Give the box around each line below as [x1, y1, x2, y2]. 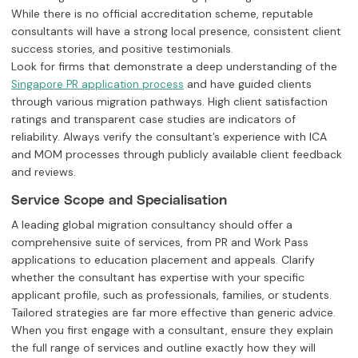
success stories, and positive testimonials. [11, 41, 233, 56]
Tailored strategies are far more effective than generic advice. [11, 304, 336, 320]
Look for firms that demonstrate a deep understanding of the [11, 58, 337, 74]
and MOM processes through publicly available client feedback [11, 146, 342, 161]
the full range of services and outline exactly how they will [11, 340, 316, 355]
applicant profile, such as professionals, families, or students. [11, 287, 332, 302]
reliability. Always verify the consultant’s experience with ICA [11, 129, 327, 144]
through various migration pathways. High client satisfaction [11, 93, 328, 109]
